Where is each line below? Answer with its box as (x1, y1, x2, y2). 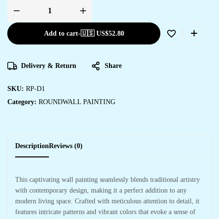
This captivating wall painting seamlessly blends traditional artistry (15, 176, 200, 183)
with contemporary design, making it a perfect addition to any (15, 187, 187, 194)
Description (15, 142, 49, 150)
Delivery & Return (21, 62, 76, 69)
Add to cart (44, 30, 78, 37)
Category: (7, 98, 39, 106)
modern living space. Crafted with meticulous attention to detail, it (15, 197, 199, 205)
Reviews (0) (49, 142, 83, 150)
